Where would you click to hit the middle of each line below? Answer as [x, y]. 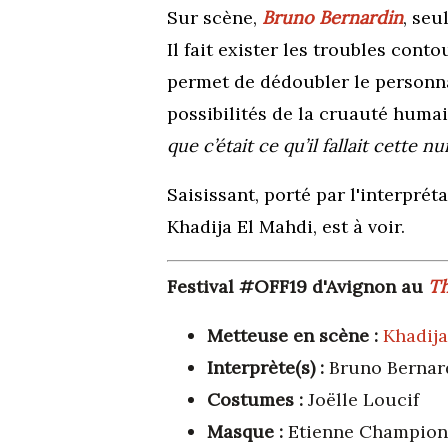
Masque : [247, 431]
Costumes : [257, 399]
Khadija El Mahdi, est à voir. [286, 226]
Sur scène [210, 17]
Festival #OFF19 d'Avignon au [295, 286]
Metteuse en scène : [295, 335]
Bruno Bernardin [332, 17]
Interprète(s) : [268, 367]
